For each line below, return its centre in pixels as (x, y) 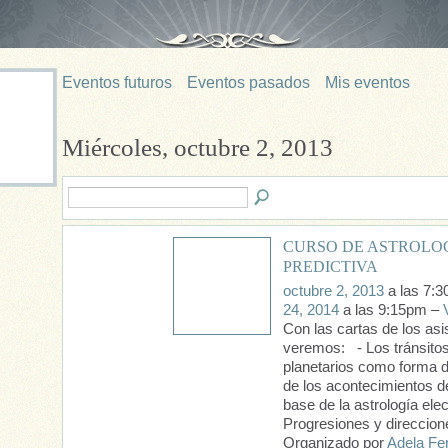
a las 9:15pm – (391, 310)
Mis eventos (367, 82)
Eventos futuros (117, 82)
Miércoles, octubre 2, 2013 (197, 148)
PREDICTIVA (330, 267)
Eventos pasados (248, 82)
